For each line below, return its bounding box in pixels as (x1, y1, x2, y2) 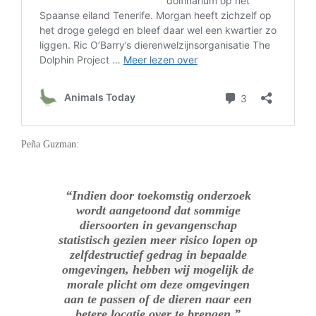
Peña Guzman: (21, 139, 79, 150)
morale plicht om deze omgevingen (66, 277, 250, 292)
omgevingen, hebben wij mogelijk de (62, 262, 254, 277)
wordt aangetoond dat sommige (75, 203, 241, 218)
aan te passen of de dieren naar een (64, 292, 252, 307)
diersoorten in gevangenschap (79, 218, 237, 233)
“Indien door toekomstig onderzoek (65, 188, 251, 203)
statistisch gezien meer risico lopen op (59, 233, 257, 248)
